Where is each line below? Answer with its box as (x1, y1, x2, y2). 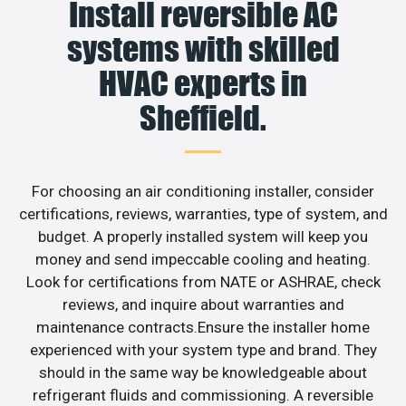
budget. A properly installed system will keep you (38, 227, 368, 246)
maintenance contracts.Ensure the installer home (36, 317, 370, 336)
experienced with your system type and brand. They (29, 340, 377, 359)
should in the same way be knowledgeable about (39, 362, 367, 382)
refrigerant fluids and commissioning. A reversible (33, 385, 373, 404)
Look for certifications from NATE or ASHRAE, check (25, 272, 381, 291)
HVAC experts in (99, 63, 307, 103)
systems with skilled (66, 28, 340, 69)
